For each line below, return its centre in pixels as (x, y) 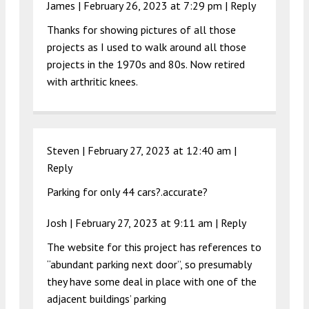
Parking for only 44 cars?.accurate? (127, 191)
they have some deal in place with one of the (152, 281)
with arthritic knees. (92, 81)
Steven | (67, 150)
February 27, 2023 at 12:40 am (159, 150)
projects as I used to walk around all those (147, 47)
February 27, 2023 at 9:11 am (144, 222)
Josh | (61, 222)
